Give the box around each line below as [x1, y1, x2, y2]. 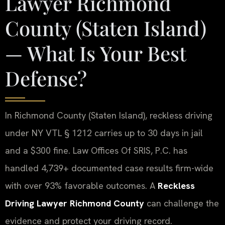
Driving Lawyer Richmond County [5, 197, 144, 209]
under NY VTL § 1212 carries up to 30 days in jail [5, 127, 203, 139]
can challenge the [144, 197, 219, 209]
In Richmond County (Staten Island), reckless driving [5, 109, 212, 122]
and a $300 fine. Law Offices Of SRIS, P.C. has [5, 145, 187, 157]
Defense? [5, 65, 87, 92]
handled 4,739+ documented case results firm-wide [5, 162, 213, 174]
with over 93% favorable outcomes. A [5, 180, 158, 192]
